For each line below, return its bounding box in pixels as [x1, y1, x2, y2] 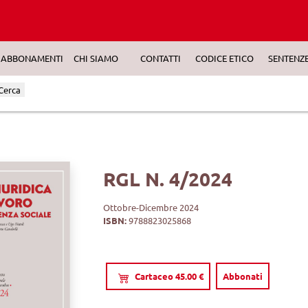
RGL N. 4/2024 [103, 166, 233, 190]
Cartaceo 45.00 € [135, 270, 204, 282]
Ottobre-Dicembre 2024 [103, 201, 199, 213]
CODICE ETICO [195, 52, 254, 64]
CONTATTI [140, 52, 181, 64]
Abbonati [223, 270, 263, 282]
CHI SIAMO [74, 52, 119, 64]
